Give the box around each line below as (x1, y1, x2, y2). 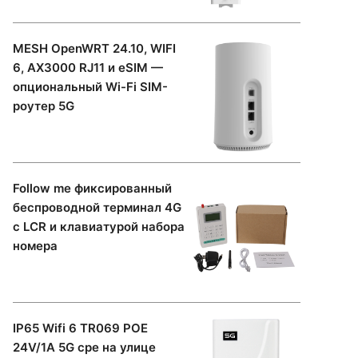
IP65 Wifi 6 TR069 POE (13, 320, 148, 336)
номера (13, 237, 58, 253)
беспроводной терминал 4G (13, 199, 181, 215)
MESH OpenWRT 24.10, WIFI (13, 40, 176, 56)
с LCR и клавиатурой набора (13, 218, 185, 234)
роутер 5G (13, 97, 74, 113)
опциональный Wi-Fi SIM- (13, 78, 168, 94)
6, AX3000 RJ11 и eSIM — (13, 59, 163, 75)
